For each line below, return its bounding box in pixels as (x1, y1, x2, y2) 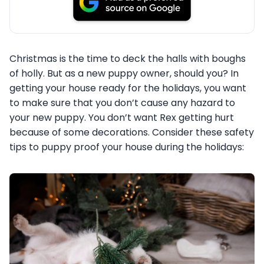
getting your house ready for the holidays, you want (9, 81, 246, 95)
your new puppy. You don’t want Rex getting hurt (9, 110, 234, 124)
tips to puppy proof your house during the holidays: (9, 140, 244, 154)
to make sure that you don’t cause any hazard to (9, 95, 235, 110)
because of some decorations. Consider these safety (9, 125, 254, 139)
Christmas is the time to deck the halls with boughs (9, 51, 246, 65)
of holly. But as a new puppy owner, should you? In (9, 66, 239, 80)
